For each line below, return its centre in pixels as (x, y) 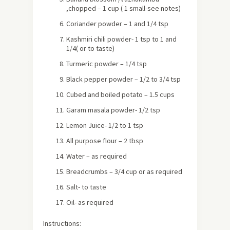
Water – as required (97, 156)
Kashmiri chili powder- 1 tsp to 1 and (121, 39)
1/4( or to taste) (90, 49)
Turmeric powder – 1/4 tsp (107, 64)
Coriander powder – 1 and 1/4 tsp (117, 24)
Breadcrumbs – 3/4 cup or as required (124, 172)
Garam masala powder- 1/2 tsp (113, 110)
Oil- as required (90, 203)
